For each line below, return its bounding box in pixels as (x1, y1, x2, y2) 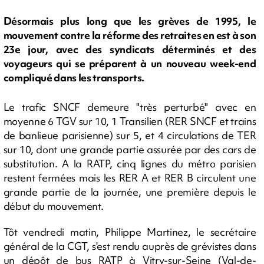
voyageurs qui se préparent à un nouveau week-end (3, 57, 256, 71)
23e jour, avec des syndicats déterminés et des (3, 42, 256, 57)
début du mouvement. (3, 199, 104, 213)
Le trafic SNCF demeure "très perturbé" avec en (3, 100, 256, 114)
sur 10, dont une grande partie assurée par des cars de (3, 143, 256, 156)
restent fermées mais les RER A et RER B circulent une (3, 171, 256, 184)
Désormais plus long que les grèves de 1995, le (3, 14, 256, 28)
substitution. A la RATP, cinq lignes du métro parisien (3, 157, 256, 170)
